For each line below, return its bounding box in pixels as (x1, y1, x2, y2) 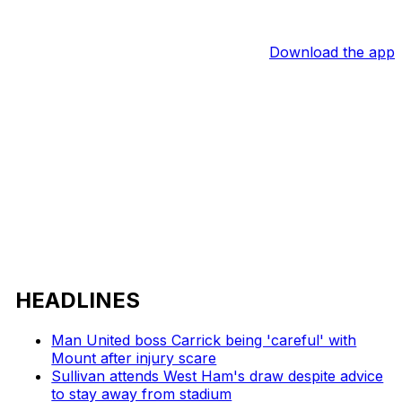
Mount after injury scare (51, 348, 217, 367)
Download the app (269, 43, 395, 61)
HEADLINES (15, 286, 141, 313)
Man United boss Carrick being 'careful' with (51, 330, 357, 349)
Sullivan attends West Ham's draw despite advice (51, 366, 384, 385)
